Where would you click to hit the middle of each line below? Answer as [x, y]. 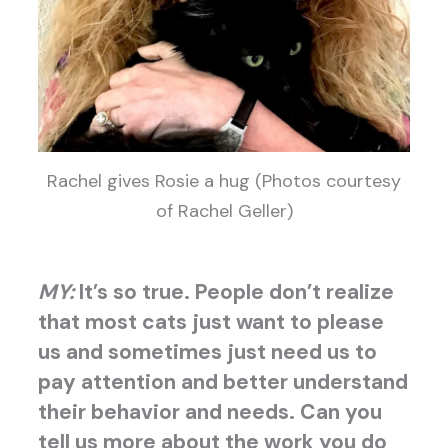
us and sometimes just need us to [207, 351]
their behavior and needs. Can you [209, 411]
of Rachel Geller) [224, 211]
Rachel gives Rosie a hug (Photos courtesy [224, 181]
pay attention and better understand [222, 381]
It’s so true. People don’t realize [236, 291]
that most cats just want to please [210, 321]
